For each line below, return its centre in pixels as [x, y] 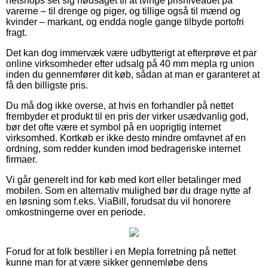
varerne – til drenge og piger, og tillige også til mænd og [123, 11]
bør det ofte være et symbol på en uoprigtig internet [113, 127]
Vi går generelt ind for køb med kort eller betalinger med [124, 179]
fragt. [16, 32]
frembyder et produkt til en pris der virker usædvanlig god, [127, 116]
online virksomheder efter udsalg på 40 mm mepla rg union [130, 63]
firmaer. [22, 159]
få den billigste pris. [47, 85]
